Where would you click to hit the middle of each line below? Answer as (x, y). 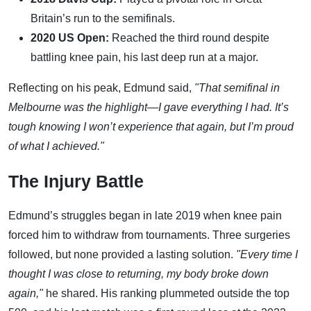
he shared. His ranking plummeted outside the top (166, 293)
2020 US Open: (70, 37)
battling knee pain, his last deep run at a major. (144, 57)
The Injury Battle (76, 181)
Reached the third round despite (189, 37)
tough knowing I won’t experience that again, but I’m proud (151, 126)
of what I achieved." (56, 146)
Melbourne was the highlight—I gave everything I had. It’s (149, 107)
